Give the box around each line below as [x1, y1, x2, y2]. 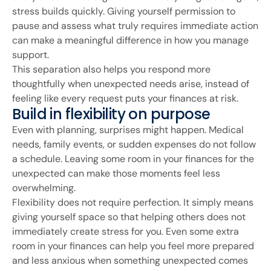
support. [12, 48, 49, 61]
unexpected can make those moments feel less [12, 166, 220, 180]
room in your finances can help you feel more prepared [12, 239, 254, 252]
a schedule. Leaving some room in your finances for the [12, 152, 254, 165]
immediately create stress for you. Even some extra [12, 224, 239, 238]
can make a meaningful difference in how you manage [12, 33, 249, 47]
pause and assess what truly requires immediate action [12, 19, 258, 32]
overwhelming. [12, 181, 76, 194]
